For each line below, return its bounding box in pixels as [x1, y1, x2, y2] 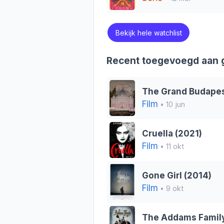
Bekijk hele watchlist [115, 28, 182, 37]
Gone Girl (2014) [141, 170, 211, 181]
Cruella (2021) [141, 128, 202, 139]
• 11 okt [157, 142, 184, 151]
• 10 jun [157, 100, 185, 109]
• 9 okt [157, 184, 183, 193]
